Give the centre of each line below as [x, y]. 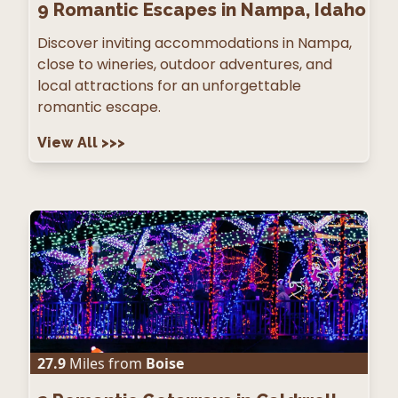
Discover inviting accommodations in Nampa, [195, 44]
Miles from [104, 364]
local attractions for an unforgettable [169, 86]
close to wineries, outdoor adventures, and [185, 65]
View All [69, 143]
